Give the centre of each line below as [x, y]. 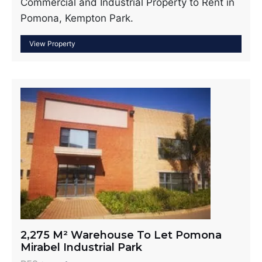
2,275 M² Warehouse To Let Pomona [121, 235]
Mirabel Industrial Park [81, 247]
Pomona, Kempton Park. [77, 18]
